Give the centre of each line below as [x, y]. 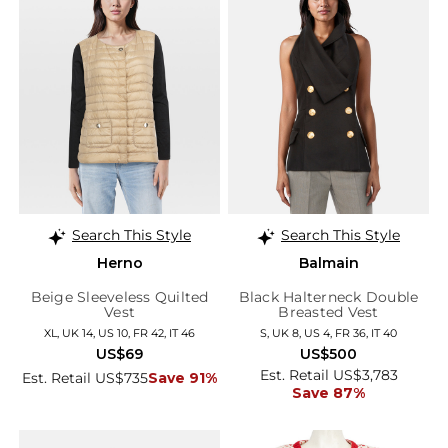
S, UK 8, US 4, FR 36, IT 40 [328, 333]
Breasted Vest [328, 312]
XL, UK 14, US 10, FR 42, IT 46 [119, 333]
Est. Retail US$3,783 [328, 375]
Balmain [328, 263]
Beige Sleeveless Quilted [119, 297]
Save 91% [182, 378]
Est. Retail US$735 [85, 378]
